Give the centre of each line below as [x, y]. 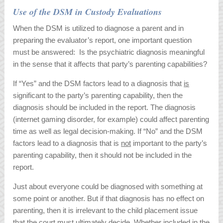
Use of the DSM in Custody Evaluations [88, 12]
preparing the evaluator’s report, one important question [103, 40]
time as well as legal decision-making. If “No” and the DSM [108, 131]
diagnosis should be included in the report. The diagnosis [105, 108]
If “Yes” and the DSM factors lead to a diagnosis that [99, 84]
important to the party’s [169, 143]
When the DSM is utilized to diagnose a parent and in [99, 28]
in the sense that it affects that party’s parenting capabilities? [110, 64]
